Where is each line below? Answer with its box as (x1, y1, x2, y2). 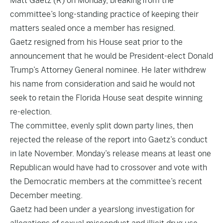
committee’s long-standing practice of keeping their (10, 9, 199, 19)
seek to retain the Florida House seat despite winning (10, 93, 203, 103)
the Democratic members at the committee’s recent (10, 177, 202, 186)
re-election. (10, 107, 52, 116)
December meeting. (10, 191, 83, 200)
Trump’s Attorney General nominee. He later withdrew (10, 65, 206, 75)
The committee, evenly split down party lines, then (10, 121, 193, 130)
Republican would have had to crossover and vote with (10, 163, 207, 172)
